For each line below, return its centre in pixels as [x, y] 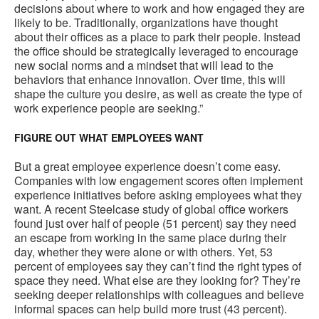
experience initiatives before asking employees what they [158, 195]
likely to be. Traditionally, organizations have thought [146, 23]
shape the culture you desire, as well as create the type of [158, 94]
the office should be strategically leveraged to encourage [156, 51]
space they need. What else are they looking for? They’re [157, 281]
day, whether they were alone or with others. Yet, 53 [143, 252]
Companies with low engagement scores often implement [158, 181]
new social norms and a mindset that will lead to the [144, 66]
